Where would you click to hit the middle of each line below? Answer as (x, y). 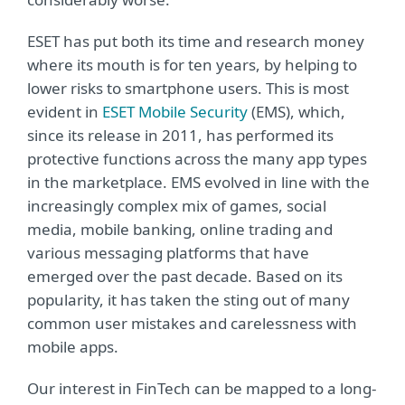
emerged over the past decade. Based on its (185, 276)
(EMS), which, (297, 112)
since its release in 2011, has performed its (180, 135)
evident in (65, 112)
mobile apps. (73, 347)
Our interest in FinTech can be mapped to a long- (202, 388)
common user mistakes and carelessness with (192, 323)
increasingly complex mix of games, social (177, 206)
